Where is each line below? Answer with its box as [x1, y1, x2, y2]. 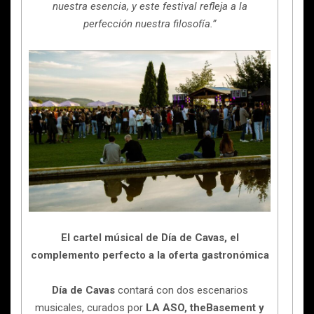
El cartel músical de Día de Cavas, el [60, 231, 239, 244]
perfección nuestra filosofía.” [83, 17, 216, 30]
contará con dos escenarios [114, 283, 248, 296]
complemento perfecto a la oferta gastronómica [30, 248, 269, 261]
